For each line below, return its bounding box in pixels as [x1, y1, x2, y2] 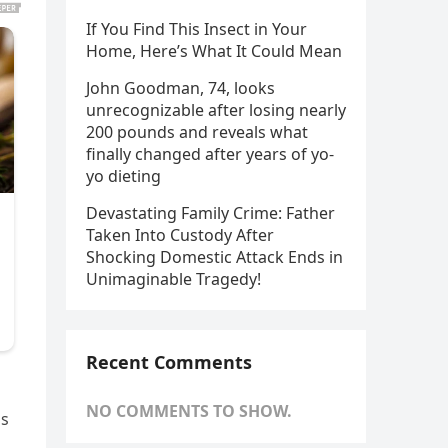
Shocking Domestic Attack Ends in [86, 246, 343, 268]
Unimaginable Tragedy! [86, 268, 261, 290]
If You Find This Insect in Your [86, 18, 307, 40]
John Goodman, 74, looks [86, 77, 275, 99]
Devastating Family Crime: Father [86, 202, 335, 224]
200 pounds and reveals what [86, 121, 308, 143]
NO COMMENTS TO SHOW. [86, 400, 292, 422]
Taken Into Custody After [86, 224, 274, 246]
